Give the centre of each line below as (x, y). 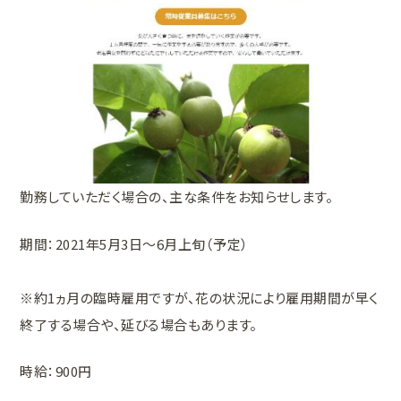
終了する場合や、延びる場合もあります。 (139, 324)
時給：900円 (56, 371)
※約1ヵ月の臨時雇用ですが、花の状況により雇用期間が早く (199, 297)
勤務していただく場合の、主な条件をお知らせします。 (177, 197)
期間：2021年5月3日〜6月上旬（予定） (134, 243)
